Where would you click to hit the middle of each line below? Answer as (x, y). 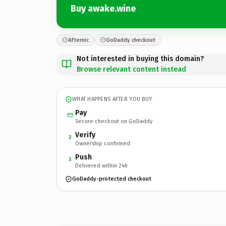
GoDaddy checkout (131, 40)
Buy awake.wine (103, 9)
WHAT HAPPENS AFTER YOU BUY (112, 99)
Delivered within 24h (101, 165)
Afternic (78, 40)
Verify (85, 135)
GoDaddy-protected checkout (112, 179)
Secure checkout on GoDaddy (114, 121)
